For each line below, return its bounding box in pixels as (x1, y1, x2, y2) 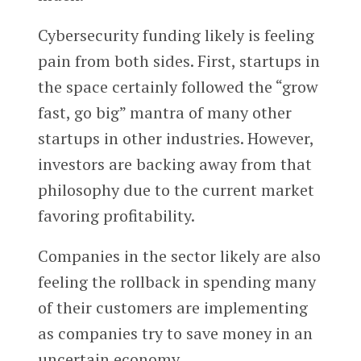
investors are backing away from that (37, 153, 312, 176)
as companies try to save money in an (37, 322, 313, 345)
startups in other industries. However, (37, 127, 313, 150)
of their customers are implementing (37, 297, 308, 319)
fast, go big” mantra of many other (37, 102, 292, 124)
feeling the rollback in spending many (37, 271, 316, 293)
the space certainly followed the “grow (37, 76, 318, 98)
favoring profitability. (37, 205, 195, 227)
